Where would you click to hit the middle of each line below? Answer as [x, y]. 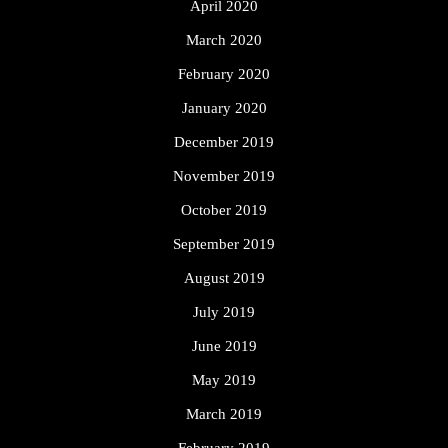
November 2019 [224, 176]
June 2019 [224, 346]
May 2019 [224, 380]
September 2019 [224, 244]
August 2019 [224, 278]
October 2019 [224, 210]
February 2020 [224, 74]
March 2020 [224, 40]
